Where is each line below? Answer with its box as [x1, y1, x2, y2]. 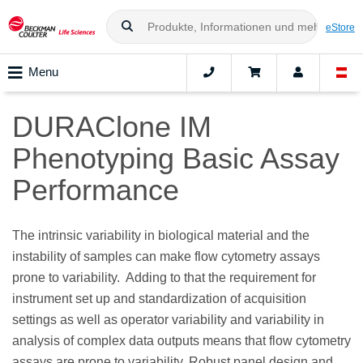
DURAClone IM [12, 110, 211, 144]
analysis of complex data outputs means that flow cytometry [12, 334, 351, 348]
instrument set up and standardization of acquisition [12, 292, 306, 306]
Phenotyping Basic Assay [12, 142, 340, 176]
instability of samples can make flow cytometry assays [12, 250, 320, 264]
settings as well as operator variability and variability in [12, 313, 324, 327]
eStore [326, 21, 355, 32]
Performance [12, 173, 179, 207]
